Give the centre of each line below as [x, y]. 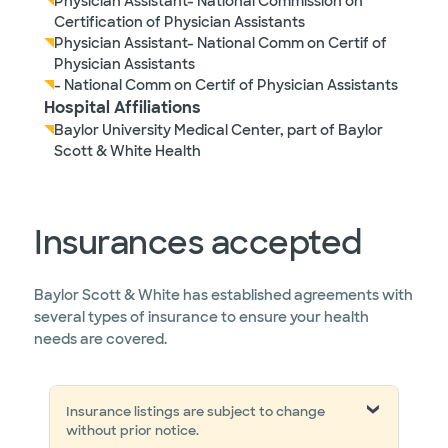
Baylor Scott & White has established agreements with [223, 295]
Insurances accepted [198, 243]
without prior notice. [132, 430]
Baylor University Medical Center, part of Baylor [218, 130]
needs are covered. [100, 339]
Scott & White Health [127, 151]
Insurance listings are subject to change [195, 411]
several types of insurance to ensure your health [201, 317]
